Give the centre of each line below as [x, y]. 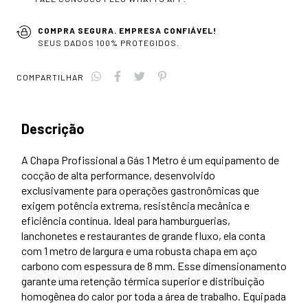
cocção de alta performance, [87, 175]
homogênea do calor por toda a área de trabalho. [131, 296]
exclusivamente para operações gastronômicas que [140, 190]
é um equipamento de [229, 159]
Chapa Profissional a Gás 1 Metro [104, 159]
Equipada [263, 296]
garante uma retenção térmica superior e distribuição [143, 280]
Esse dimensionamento [231, 265]
